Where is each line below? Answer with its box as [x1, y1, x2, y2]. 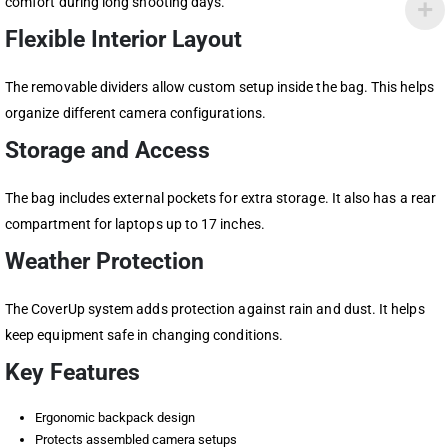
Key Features [5, 358, 140, 387]
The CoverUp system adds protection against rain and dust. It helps [5, 301, 425, 318]
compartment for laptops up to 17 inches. [5, 216, 265, 233]
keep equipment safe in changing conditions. [5, 327, 284, 344]
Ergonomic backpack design [34, 410, 195, 426]
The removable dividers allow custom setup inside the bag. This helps [5, 79, 434, 96]
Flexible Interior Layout [5, 25, 242, 54]
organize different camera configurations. [5, 105, 266, 122]
